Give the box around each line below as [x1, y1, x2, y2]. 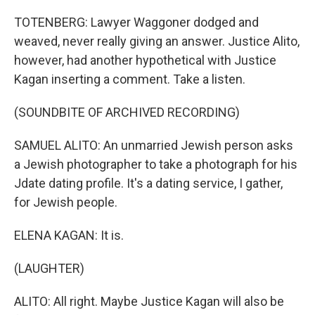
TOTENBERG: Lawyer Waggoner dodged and [14, 15, 259, 30]
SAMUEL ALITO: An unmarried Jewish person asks [14, 138, 293, 153]
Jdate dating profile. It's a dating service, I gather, [14, 176, 283, 191]
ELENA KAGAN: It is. [14, 228, 124, 243]
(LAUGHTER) [14, 261, 84, 276]
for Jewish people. [14, 195, 117, 210]
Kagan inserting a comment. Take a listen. [14, 72, 245, 86]
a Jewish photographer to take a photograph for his [14, 157, 297, 172]
